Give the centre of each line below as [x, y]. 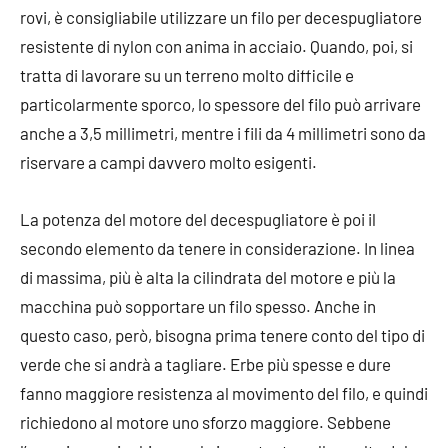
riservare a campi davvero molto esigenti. [168, 161]
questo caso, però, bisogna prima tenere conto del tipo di [222, 334]
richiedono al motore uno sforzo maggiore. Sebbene [205, 421]
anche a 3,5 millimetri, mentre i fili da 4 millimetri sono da [223, 132]
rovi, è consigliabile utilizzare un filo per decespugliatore [221, 16]
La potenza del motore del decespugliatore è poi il [198, 218]
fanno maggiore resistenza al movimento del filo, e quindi [224, 392]
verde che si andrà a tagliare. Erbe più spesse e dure [205, 363]
